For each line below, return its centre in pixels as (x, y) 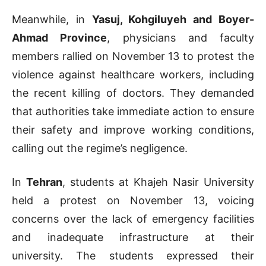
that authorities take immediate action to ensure (133, 112)
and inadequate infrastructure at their (133, 237)
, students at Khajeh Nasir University (158, 182)
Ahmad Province (60, 38)
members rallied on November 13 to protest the (133, 56)
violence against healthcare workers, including (133, 75)
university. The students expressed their (133, 256)
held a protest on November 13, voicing (133, 201)
